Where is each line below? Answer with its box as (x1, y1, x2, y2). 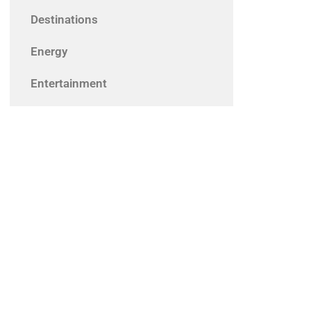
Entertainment (31, 76, 107, 91)
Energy (31, 44, 67, 59)
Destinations (31, 12, 98, 27)
